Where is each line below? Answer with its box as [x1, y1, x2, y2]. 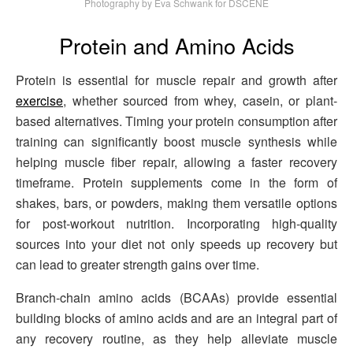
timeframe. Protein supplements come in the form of [16, 173, 337, 192]
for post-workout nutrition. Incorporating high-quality [16, 214, 337, 233]
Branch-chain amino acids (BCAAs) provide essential [16, 288, 337, 307]
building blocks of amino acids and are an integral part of [16, 309, 337, 328]
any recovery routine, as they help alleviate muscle [16, 329, 337, 348]
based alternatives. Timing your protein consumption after [16, 112, 337, 131]
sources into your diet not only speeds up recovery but [16, 235, 337, 254]
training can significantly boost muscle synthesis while [16, 132, 337, 151]
